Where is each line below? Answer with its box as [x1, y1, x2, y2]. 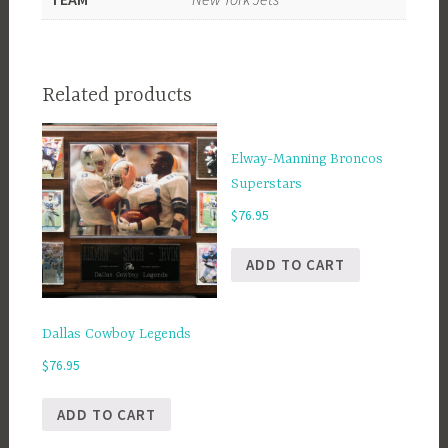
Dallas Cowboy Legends [41, 325, 191, 342]
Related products [41, 83, 192, 107]
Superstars [231, 176, 303, 193]
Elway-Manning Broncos [231, 151, 384, 168]
